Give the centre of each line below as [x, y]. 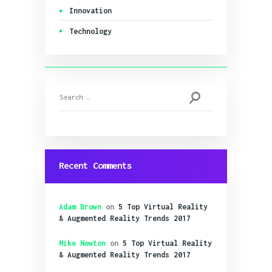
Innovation [90, 11]
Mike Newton [83, 243]
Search [72, 89]
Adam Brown [80, 207]
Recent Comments [96, 166]
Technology [90, 31]
